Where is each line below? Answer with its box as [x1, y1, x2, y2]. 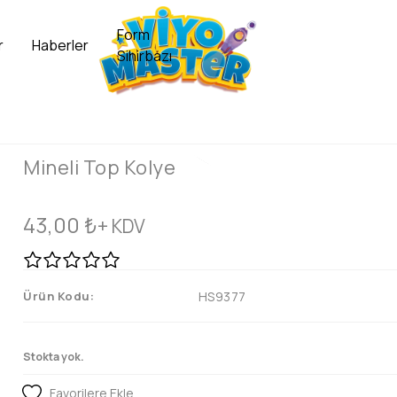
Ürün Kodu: [23, 288, 94, 304]
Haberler [31, 35, 89, 55]
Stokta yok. [23, 349, 84, 364]
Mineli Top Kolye [23, 154, 175, 181]
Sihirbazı [116, 45, 172, 66]
